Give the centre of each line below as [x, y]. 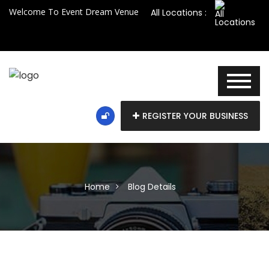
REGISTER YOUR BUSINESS [195, 116]
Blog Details [152, 187]
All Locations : [179, 12]
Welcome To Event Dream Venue [74, 12]
